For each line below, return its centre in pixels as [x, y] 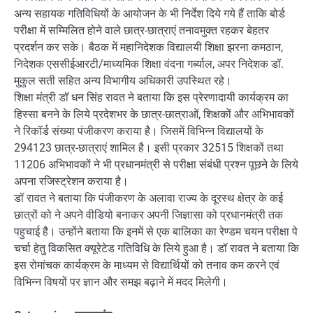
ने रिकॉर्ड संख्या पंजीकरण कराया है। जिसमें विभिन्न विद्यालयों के [139, 131]
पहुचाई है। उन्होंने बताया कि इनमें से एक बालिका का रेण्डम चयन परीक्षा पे [156, 231]
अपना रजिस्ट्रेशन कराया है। [71, 181]
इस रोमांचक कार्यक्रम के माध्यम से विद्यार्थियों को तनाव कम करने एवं [147, 265]
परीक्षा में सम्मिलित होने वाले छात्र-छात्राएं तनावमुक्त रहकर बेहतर [141, 30]
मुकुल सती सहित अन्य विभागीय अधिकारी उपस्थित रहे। [123, 80]
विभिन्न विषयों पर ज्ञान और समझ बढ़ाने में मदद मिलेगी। [121, 282]
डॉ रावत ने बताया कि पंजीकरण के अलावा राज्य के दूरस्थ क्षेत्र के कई [148, 198]
